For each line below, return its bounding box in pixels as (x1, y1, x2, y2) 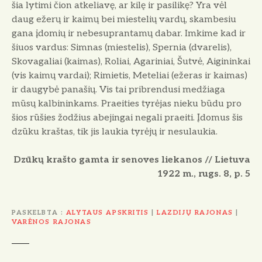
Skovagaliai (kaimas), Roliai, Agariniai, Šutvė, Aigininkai (12, 56, 250, 67)
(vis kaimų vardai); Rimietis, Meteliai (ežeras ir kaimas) (12, 70, 247, 81)
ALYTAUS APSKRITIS (65, 209, 149, 217)
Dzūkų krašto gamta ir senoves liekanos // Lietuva (13, 154, 250, 166)
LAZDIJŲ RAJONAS (157, 209, 233, 217)
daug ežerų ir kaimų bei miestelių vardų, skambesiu (12, 13, 236, 25)
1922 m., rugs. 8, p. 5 (157, 168, 250, 180)
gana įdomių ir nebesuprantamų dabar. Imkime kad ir (12, 27, 246, 39)
